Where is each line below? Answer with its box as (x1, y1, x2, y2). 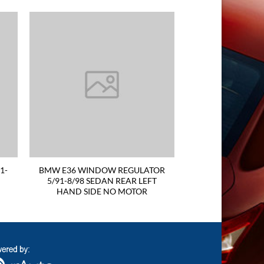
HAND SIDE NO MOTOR (56, 186, 147, 196)
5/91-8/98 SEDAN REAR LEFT (47, 175, 157, 186)
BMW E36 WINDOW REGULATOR (38, 164, 165, 175)
